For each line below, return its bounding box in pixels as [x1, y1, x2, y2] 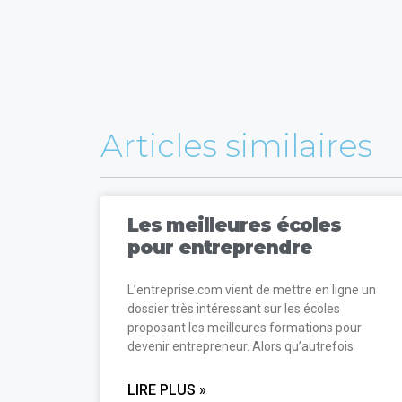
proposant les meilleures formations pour [127, 319, 362, 335]
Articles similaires [100, 126, 372, 165]
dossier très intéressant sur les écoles [127, 301, 340, 316]
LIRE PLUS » [127, 380, 206, 398]
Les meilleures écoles [127, 213, 342, 236]
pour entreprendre [127, 235, 312, 258]
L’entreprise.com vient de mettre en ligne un [127, 282, 376, 297]
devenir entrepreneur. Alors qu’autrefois [127, 338, 354, 354]
